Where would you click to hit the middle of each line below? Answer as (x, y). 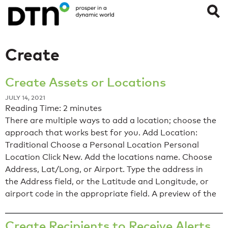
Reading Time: (34, 108)
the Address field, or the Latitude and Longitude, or (107, 182)
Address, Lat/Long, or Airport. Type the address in (104, 169)
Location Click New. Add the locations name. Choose (109, 157)
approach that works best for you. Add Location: (101, 133)
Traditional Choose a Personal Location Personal (102, 145)
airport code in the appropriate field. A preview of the (111, 194)
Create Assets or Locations (85, 82)
